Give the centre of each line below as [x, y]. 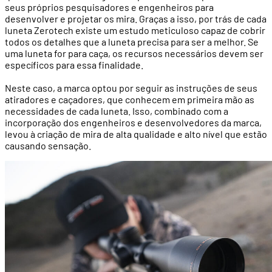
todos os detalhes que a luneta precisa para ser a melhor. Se [132, 41]
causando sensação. [48, 145]
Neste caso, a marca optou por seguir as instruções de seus [131, 87]
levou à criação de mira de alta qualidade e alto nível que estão [136, 134]
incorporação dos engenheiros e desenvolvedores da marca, [133, 122]
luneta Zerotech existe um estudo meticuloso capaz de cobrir [135, 30]
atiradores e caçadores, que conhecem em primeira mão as [130, 99]
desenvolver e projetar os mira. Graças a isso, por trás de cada [136, 18]
